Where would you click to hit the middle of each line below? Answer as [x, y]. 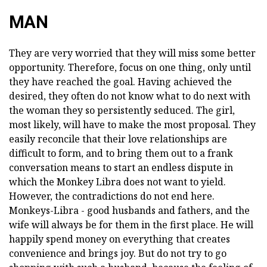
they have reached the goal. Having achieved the [120, 82]
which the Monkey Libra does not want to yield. [117, 182]
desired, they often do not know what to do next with [130, 96]
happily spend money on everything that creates [119, 239]
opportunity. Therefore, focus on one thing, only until [130, 68]
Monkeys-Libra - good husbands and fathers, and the [129, 211]
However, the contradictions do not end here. [112, 196]
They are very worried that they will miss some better [132, 53]
